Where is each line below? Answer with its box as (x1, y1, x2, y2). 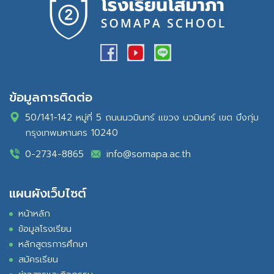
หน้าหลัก (18, 207, 50, 221)
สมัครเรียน (18, 253, 58, 267)
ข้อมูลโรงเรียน (18, 222, 72, 236)
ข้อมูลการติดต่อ (9, 88, 92, 107)
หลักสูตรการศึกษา (18, 237, 87, 251)
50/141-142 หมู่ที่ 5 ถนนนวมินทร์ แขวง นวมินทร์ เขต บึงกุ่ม (25, 111, 259, 125)
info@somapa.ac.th (106, 147, 191, 161)
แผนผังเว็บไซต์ (9, 184, 86, 203)
